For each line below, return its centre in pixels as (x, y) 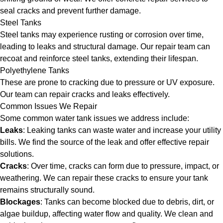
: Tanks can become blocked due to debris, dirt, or (127, 202)
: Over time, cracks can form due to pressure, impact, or (123, 166)
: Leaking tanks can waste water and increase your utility (122, 130)
